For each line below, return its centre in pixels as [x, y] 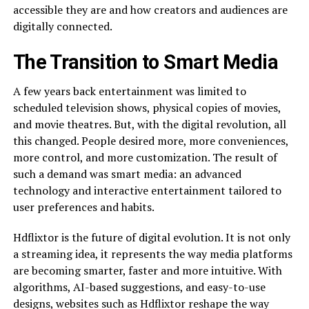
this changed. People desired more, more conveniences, [150, 141]
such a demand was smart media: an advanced [127, 174]
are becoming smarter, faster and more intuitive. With [147, 270]
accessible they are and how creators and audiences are [150, 10]
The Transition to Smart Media [145, 62]
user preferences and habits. [83, 207]
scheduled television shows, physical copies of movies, [147, 108]
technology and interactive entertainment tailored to [147, 190]
